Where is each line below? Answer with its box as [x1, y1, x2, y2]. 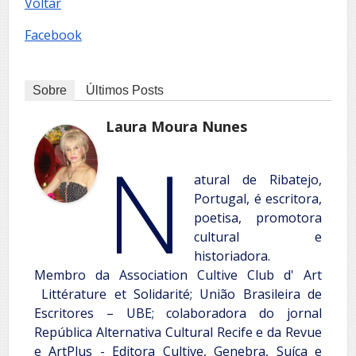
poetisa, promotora [194, 208, 322, 226]
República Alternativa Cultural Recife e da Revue [34, 323, 322, 341]
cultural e [194, 227, 322, 246]
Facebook [25, 25, 82, 44]
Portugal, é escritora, [194, 189, 322, 207]
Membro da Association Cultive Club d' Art [34, 265, 322, 284]
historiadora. [194, 246, 271, 265]
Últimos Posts [86, 83, 164, 97]
